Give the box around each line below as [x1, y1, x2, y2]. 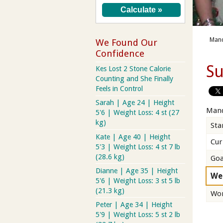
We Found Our [96, 37, 157, 48]
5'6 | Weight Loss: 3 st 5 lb [96, 176, 180, 185]
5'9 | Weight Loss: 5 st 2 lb [96, 210, 180, 219]
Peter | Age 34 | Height [96, 200, 172, 209]
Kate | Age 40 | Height [96, 132, 170, 141]
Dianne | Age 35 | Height [96, 166, 178, 175]
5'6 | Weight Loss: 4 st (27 [96, 109, 179, 117]
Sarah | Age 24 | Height [96, 99, 174, 107]
